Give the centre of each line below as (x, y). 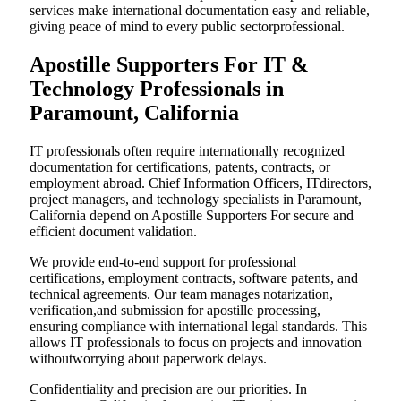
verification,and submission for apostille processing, (175, 310)
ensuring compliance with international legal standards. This (198, 326)
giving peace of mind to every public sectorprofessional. (187, 26)
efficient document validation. (113, 231)
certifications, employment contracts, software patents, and (194, 277)
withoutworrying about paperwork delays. (148, 358)
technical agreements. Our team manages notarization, (181, 294)
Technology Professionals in (157, 88)
